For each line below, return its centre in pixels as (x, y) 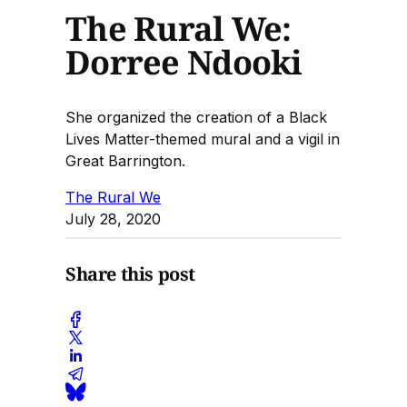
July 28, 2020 (113, 218)
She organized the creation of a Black (196, 117)
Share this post (130, 274)
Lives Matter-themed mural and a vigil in (203, 139)
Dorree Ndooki (184, 62)
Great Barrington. (125, 160)
